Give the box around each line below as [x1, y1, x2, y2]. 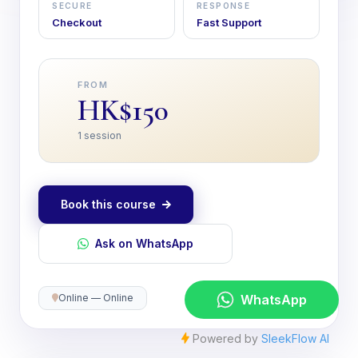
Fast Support [197, 15, 261, 29]
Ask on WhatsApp [95, 236, 194, 250]
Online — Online [58, 291, 134, 304]
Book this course [61, 197, 157, 211]
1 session [78, 129, 122, 141]
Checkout [52, 15, 102, 29]
